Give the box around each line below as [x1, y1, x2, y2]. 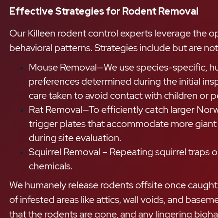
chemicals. [29, 160, 73, 173]
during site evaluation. [29, 131, 121, 145]
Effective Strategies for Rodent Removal [9, 5, 199, 18]
